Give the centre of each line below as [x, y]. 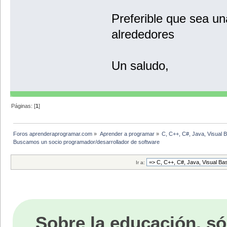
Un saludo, [140, 66]
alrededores [143, 34]
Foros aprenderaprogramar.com [53, 134]
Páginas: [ [24, 106]
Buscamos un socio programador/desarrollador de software [87, 142]
